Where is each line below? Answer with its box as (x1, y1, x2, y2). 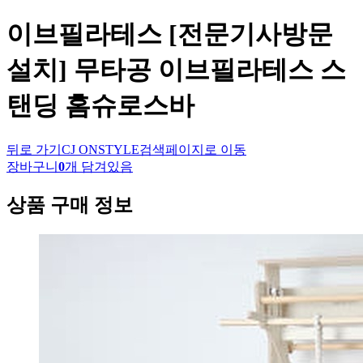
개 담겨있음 (65, 159, 133, 173)
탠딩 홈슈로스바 (6, 91, 194, 121)
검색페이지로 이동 (139, 142, 246, 156)
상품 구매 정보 (6, 194, 133, 216)
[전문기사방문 (162, 19, 333, 49)
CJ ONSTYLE (62, 142, 139, 156)
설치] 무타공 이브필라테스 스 (6, 55, 346, 85)
